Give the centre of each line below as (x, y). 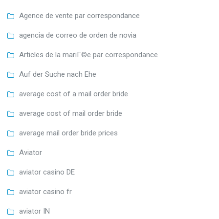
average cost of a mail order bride (74, 94)
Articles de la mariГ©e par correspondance (88, 55)
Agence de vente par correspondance (79, 16)
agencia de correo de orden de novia (78, 35)
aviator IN (34, 211)
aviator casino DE (47, 172)
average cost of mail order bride (71, 114)
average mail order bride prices (68, 133)
